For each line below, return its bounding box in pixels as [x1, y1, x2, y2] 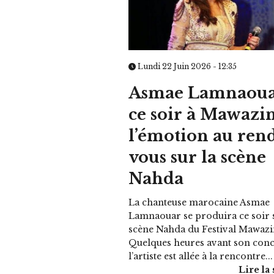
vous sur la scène [128, 147, 267, 167]
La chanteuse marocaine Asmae [128, 196, 270, 208]
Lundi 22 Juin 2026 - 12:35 [136, 61, 237, 71]
